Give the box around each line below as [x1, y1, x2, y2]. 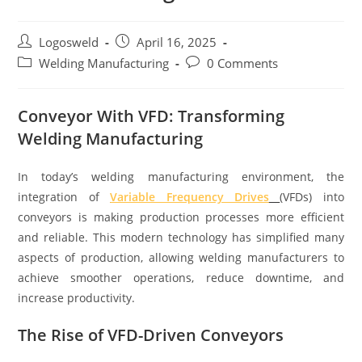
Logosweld [39, 34, 99, 50]
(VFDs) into [280, 188, 344, 204]
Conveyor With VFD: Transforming [18, 104, 285, 127]
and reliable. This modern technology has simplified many [18, 229, 344, 245]
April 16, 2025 [137, 34, 217, 50]
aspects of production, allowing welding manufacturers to [18, 249, 344, 265]
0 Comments [207, 55, 279, 71]
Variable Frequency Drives [110, 188, 269, 204]
